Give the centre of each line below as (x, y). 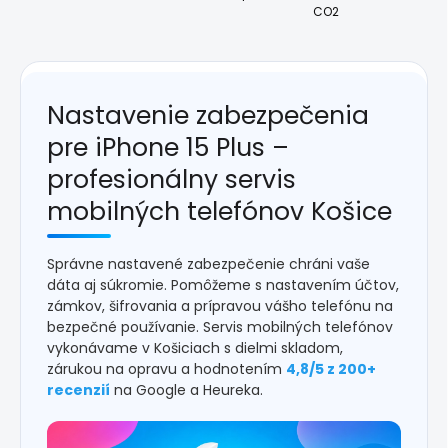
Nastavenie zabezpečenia (208, 116)
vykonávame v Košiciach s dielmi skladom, (195, 348)
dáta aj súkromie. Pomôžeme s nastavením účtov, (223, 285)
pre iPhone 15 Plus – (168, 148)
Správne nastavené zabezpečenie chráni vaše (208, 264)
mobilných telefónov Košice (219, 212)
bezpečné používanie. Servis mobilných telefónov (220, 327)
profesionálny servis (171, 180)
